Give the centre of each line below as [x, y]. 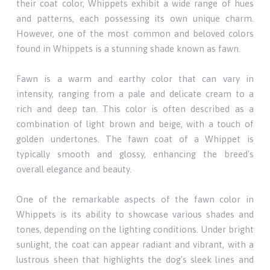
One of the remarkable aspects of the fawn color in [135, 199]
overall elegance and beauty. [74, 169]
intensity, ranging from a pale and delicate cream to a [135, 93]
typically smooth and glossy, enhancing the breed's [135, 154]
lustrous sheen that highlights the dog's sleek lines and [135, 259]
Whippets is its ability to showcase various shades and [135, 214]
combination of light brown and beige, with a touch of [135, 124]
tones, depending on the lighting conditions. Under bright [135, 229]
